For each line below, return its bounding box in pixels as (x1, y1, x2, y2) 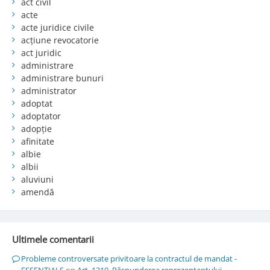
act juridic (20, 46, 61, 58)
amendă (20, 186, 54, 198)
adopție (20, 122, 52, 134)
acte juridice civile (20, 21, 94, 33)
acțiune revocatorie (20, 34, 99, 46)
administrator (20, 84, 77, 96)
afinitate (20, 135, 54, 147)
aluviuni (20, 173, 54, 185)
